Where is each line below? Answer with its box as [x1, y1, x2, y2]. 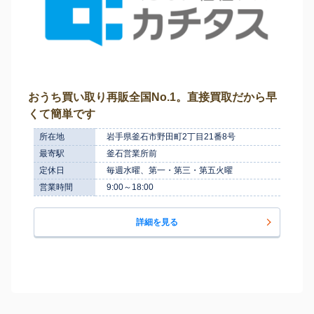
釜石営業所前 [107, 148, 157, 158]
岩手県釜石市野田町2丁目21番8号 [107, 131, 235, 142]
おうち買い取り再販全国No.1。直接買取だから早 [28, 90, 277, 103]
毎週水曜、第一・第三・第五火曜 [107, 165, 233, 175]
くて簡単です [28, 107, 95, 120]
